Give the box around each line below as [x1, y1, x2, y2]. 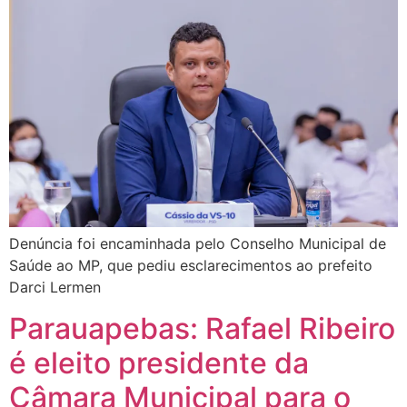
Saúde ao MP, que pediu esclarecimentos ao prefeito [9, 256, 372, 275]
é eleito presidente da [9, 344, 309, 381]
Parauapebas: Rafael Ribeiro [9, 310, 395, 346]
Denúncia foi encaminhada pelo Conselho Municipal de [9, 234, 386, 253]
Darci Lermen [9, 278, 101, 297]
